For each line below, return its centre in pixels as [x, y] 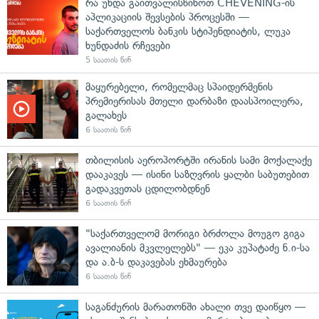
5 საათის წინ [108, 60]
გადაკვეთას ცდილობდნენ [148, 188]
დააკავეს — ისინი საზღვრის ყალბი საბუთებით [197, 174]
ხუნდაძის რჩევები [128, 45]
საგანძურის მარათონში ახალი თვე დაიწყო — [195, 307]
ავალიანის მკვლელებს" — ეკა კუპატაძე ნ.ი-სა [198, 247]
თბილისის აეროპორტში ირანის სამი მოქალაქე [199, 160]
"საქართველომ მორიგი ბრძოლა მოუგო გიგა [195, 233]
